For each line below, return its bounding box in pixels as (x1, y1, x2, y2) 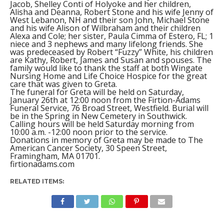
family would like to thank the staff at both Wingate (9, 62, 202, 73)
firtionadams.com (9, 158, 74, 169)
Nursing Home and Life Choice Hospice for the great (9, 70, 207, 81)
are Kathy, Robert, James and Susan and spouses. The (9, 54, 211, 65)
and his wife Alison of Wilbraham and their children (9, 22, 200, 33)
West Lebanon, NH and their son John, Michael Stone (9, 14, 209, 25)
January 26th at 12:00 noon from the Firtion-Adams (9, 94, 200, 105)
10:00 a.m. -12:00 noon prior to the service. (9, 126, 167, 137)
